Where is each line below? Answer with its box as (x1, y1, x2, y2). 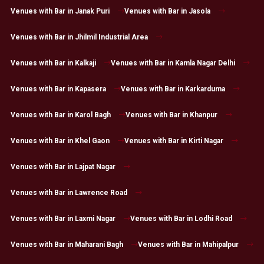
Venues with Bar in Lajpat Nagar (10, 163, 115, 171)
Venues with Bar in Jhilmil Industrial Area (10, 33, 148, 42)
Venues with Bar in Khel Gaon (10, 137, 110, 146)
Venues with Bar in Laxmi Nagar (10, 214, 115, 223)
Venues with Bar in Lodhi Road (130, 214, 232, 223)
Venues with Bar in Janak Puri (10, 7, 110, 16)
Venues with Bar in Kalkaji (10, 59, 96, 68)
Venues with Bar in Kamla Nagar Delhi (110, 59, 235, 68)
